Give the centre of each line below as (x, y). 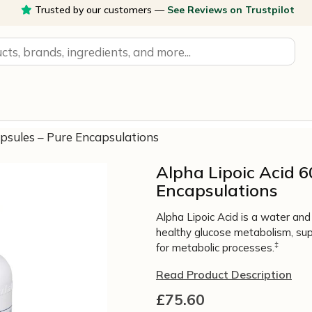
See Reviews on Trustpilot (231, 10)
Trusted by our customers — (99, 10)
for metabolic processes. (215, 247)
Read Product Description (224, 274)
